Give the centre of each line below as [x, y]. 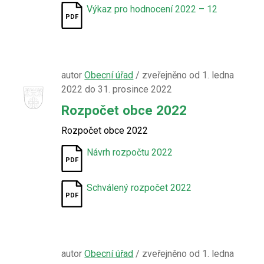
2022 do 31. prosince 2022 [117, 89]
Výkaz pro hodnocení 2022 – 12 [152, 9]
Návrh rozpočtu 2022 [130, 152]
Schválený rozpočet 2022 [139, 188]
